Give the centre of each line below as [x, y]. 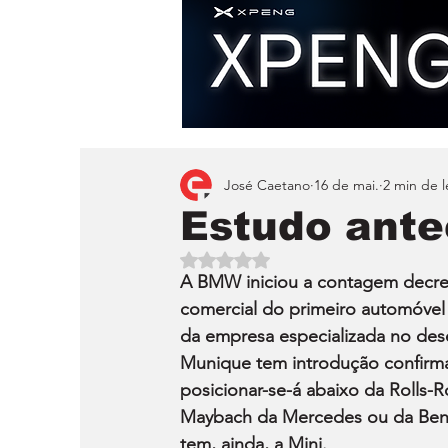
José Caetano [267, 184]
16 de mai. [346, 184]
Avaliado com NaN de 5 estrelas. [324, 258]
